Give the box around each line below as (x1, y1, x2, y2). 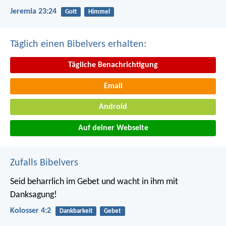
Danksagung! (10, 190, 57, 200)
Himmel (88, 8, 110, 15)
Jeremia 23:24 (10, 7, 56, 16)
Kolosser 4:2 (10, 207, 51, 215)
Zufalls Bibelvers (10, 157, 78, 168)
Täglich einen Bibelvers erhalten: (10, 39, 146, 50)
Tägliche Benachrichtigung (68, 61, 158, 70)
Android (99, 103, 127, 111)
